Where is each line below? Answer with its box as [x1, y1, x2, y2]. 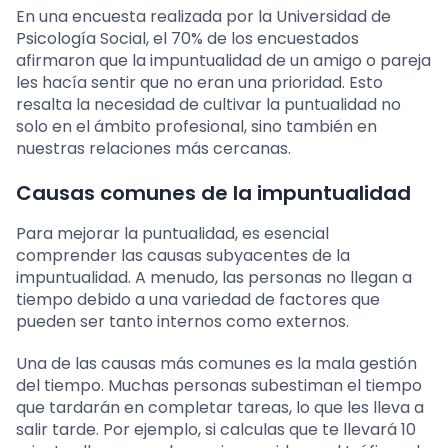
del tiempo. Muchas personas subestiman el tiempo [16, 374, 422, 398]
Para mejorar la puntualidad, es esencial [16, 222, 329, 246]
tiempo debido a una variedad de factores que [16, 288, 380, 312]
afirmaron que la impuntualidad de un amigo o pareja [16, 49, 431, 73]
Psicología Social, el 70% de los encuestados [16, 27, 359, 51]
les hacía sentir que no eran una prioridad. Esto [16, 71, 383, 95]
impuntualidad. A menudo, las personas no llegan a [16, 266, 412, 290]
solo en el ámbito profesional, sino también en [16, 115, 377, 139]
